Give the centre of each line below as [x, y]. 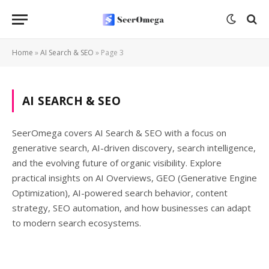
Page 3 [112, 53]
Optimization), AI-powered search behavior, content [120, 193]
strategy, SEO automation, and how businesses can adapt [131, 208]
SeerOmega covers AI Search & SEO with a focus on [119, 133]
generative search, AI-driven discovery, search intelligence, [134, 148]
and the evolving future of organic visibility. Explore [117, 163]
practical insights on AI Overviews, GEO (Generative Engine [134, 178]
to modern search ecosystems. [77, 223]
